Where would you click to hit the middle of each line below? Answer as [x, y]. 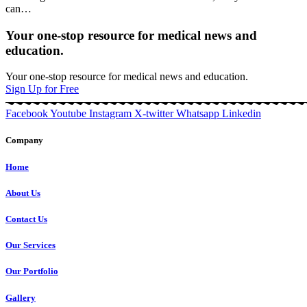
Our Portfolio [32, 271]
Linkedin [242, 114]
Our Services [30, 245]
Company [24, 140]
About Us [23, 193]
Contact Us [26, 219]
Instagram [110, 114]
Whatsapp [198, 114]
